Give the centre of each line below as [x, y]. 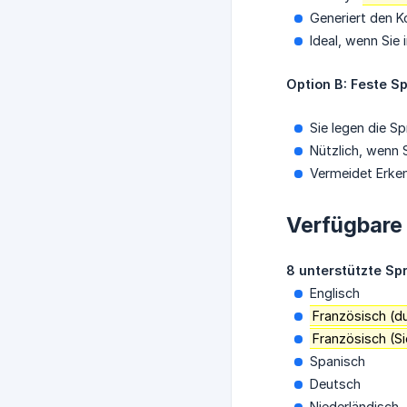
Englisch [335, 293]
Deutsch [335, 384]
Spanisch [338, 362]
